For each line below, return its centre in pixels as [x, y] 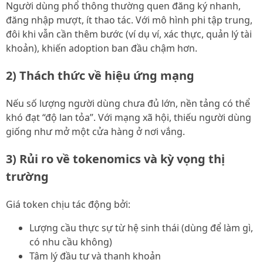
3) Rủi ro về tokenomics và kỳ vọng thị [115, 159]
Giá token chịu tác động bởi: [68, 205]
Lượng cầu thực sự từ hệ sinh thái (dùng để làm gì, [141, 228]
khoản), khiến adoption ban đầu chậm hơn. [102, 48]
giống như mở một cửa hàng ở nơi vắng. [95, 132]
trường [27, 177]
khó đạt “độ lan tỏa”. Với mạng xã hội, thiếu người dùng [129, 118]
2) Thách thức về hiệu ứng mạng [100, 76]
